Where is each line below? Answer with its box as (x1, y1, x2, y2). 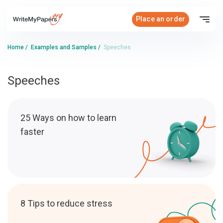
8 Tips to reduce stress (20, 198, 112, 209)
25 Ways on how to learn (20, 112, 116, 123)
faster (20, 126, 44, 137)
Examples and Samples (31, 44, 97, 51)
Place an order (136, 15, 185, 23)
